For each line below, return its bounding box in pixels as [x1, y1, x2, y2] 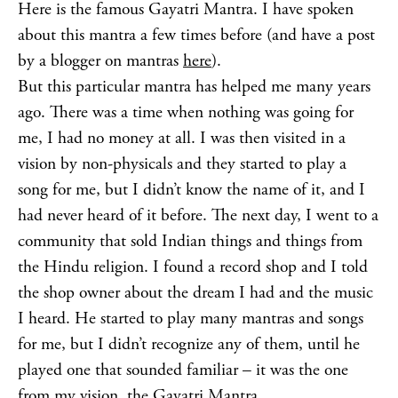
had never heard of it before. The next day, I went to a [18, 204, 378, 227]
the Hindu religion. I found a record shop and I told [18, 256, 368, 278]
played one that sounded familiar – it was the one [18, 359, 348, 381]
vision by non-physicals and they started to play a [18, 153, 346, 175]
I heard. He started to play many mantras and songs [18, 307, 363, 330]
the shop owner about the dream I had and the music [18, 282, 373, 304]
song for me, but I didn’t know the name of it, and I [18, 179, 365, 201]
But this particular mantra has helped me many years [18, 76, 370, 98]
